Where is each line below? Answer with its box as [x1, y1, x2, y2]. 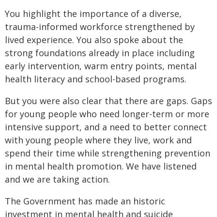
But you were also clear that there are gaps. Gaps [5, 95, 212, 107]
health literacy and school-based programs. [5, 73, 186, 85]
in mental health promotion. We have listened [5, 160, 197, 172]
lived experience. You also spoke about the [5, 34, 183, 46]
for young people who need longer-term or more [5, 108, 209, 120]
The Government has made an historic [5, 195, 165, 207]
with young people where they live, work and [5, 134, 192, 146]
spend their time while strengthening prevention [5, 147, 210, 159]
